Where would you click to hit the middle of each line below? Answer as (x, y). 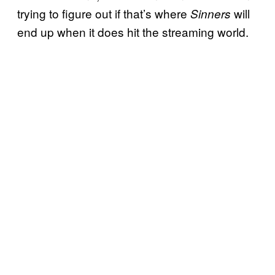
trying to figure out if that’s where (104, 14)
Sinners (211, 14)
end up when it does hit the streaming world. (133, 32)
